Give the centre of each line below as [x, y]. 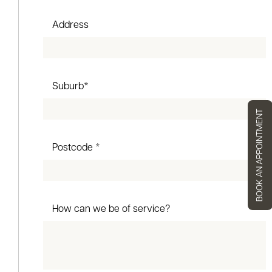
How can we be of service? [111, 210]
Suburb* [70, 87]
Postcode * [76, 148]
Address [70, 26]
